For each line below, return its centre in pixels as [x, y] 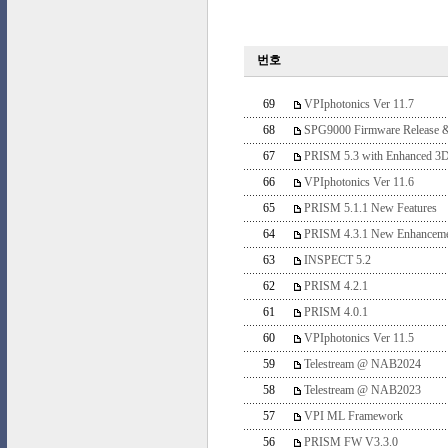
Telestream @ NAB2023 [360, 390]
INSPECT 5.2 [335, 260]
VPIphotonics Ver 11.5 [357, 338]
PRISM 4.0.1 [334, 312]
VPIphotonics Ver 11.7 [357, 104]
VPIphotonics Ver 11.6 [357, 182]
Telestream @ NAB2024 [360, 364]
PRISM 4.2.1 [334, 286]
